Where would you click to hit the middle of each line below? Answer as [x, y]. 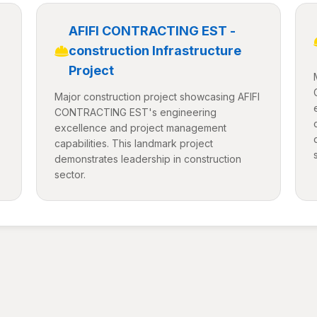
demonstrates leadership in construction [148, 159]
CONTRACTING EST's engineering [135, 112]
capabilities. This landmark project [133, 143]
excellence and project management [140, 128]
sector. [70, 174]
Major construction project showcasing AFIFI [157, 97]
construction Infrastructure [155, 51]
